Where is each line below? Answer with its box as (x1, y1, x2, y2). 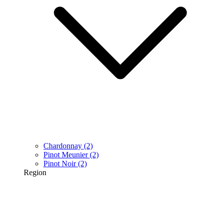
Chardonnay (43, 142, 82, 150)
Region (24, 168, 46, 177)
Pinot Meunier (43, 150, 88, 159)
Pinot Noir (43, 159, 76, 168)
